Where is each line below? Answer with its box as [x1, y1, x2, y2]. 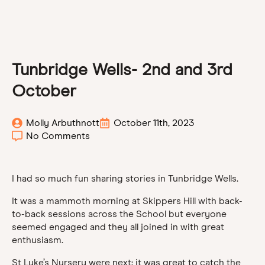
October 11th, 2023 [114, 117, 194, 128]
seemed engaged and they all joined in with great [12, 221, 224, 232]
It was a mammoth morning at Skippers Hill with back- [12, 195, 243, 206]
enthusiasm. [12, 234, 63, 245]
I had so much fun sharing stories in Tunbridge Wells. [12, 173, 238, 184]
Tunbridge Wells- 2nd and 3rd [12, 60, 232, 79]
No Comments [26, 130, 90, 141]
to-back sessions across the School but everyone [12, 208, 227, 219]
